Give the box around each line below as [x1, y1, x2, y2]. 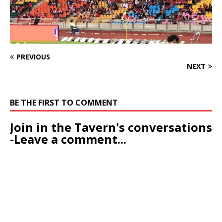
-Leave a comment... [10, 131, 126, 148]
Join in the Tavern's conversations [10, 119, 212, 136]
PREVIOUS [16, 52, 50, 62]
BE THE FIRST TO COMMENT [10, 97, 118, 109]
